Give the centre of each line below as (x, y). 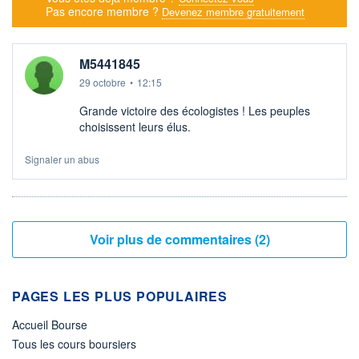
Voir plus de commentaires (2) (262, 240)
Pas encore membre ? (104, 12)
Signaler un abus (62, 159)
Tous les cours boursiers (74, 344)
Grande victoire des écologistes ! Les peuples (195, 111)
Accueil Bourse (50, 325)
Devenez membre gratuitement (233, 12)
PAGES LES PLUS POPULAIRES (120, 296)
